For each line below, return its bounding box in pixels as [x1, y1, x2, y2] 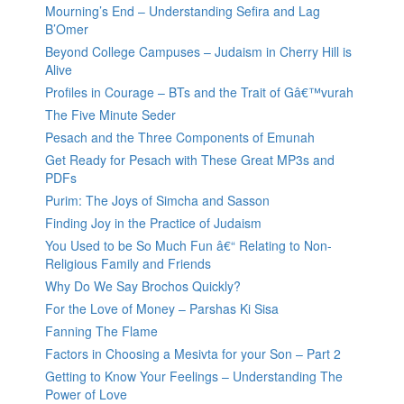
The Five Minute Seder [45, 106, 176, 124]
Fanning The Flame [45, 322, 158, 341]
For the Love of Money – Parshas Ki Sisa [45, 299, 279, 318]
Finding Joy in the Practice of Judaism [45, 214, 262, 233]
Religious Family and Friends [45, 254, 211, 273]
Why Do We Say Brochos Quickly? [45, 277, 241, 296]
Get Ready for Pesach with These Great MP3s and [45, 151, 335, 170]
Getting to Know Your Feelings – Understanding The [45, 367, 343, 386]
